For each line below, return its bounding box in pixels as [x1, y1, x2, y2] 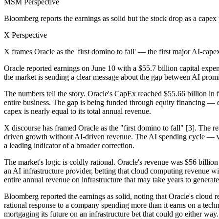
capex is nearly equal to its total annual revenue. [4, 107, 151, 115]
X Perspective [4, 30, 47, 39]
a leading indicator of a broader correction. [4, 141, 134, 150]
